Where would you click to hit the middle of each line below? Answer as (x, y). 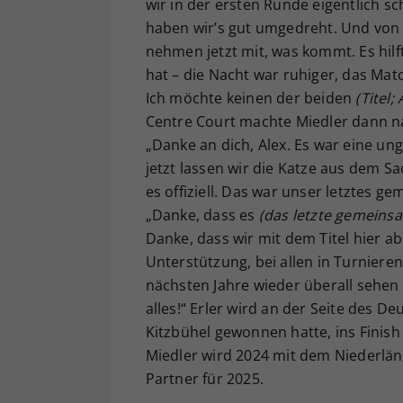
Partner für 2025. (204, 379)
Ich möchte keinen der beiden (251, 98)
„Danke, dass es (202, 215)
